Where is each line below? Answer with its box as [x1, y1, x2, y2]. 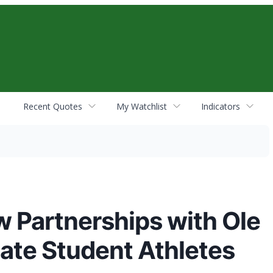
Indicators [201, 100, 240, 112]
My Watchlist [116, 100, 167, 112]
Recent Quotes [23, 100, 82, 112]
